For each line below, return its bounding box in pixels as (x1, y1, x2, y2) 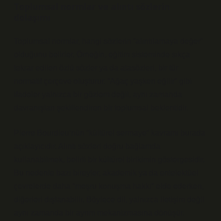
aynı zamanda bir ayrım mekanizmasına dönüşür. (14, 209, 184, 217)
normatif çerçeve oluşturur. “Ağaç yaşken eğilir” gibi (14, 77, 192, 85)
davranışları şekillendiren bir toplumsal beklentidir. (14, 104, 188, 112)
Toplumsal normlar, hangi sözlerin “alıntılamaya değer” (14, 37, 203, 45)
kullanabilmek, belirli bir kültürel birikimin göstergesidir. (14, 155, 205, 164)
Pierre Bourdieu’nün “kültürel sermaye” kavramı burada (14, 129, 205, 137)
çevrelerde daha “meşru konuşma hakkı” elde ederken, (14, 182, 204, 190)
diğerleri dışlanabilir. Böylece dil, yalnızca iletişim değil (14, 195, 204, 204)
